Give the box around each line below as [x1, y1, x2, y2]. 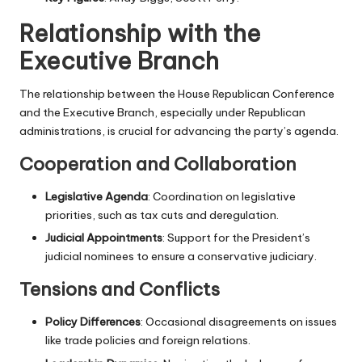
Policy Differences [45, 314, 141, 330]
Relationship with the [19, 19, 261, 49]
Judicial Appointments [45, 230, 162, 246]
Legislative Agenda [45, 189, 148, 204]
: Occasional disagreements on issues [141, 314, 337, 330]
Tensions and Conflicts [19, 278, 220, 301]
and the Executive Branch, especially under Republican [19, 105, 305, 120]
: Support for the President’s [162, 230, 310, 246]
